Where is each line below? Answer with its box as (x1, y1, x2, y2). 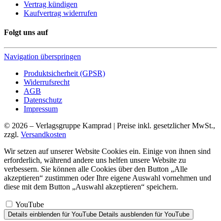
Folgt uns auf (4, 28, 48, 37)
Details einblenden (8, 211, 60, 219)
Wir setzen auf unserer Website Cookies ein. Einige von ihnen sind (4, 147, 211, 156)
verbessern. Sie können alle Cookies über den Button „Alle (4, 165, 187, 174)
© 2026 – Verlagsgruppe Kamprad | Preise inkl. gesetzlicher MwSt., (4, 121, 215, 130)
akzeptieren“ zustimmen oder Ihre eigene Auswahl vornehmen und (4, 174, 211, 183)
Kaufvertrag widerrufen (24, 8, 97, 17)
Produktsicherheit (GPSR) (24, 69, 105, 78)
